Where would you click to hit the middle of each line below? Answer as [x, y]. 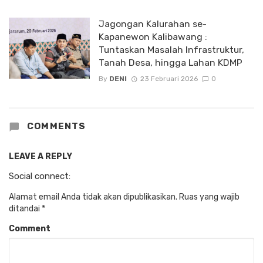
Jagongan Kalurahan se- [152, 24]
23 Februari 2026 [169, 78]
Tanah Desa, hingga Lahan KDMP [170, 63]
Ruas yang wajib [208, 197]
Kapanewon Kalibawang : [153, 37]
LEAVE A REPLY [41, 157]
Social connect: [40, 176]
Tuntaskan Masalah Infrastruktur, [171, 50]
